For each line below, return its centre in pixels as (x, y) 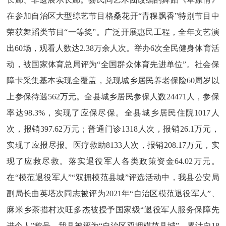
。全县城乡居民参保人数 (121, 97)
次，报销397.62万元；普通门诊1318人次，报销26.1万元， (113, 129)
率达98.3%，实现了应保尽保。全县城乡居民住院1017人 (113, 113)
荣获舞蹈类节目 (36, 32)
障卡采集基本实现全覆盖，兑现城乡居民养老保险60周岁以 (113, 80)
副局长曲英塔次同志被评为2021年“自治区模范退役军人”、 (113, 193)
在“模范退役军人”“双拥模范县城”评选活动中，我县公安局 (113, 177)
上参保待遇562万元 (42, 97)
